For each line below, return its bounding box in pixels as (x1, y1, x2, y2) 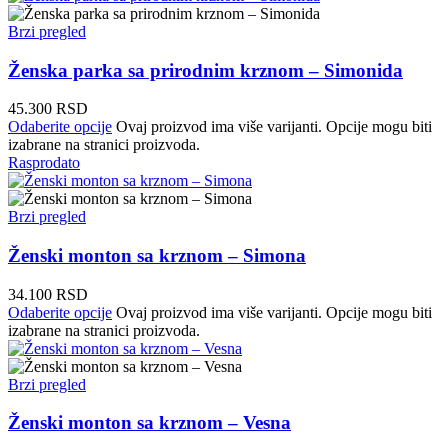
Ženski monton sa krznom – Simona (8, 245, 306, 267)
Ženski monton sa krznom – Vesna (8, 412, 291, 434)
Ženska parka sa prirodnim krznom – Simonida (8, 59, 403, 81)
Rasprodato (8, 154, 80, 172)
